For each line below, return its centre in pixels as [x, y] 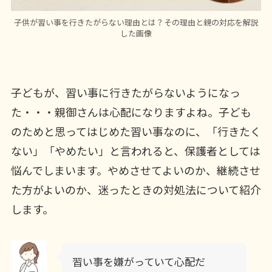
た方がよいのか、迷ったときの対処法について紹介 [136, 189]
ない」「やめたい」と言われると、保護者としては [135, 150]
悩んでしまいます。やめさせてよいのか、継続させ [135, 170]
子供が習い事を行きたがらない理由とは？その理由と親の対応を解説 [136, 22]
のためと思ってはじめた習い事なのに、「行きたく [136, 131]
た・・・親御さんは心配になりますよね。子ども [131, 111]
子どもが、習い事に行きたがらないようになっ [125, 92]
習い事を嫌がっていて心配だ [138, 261]
